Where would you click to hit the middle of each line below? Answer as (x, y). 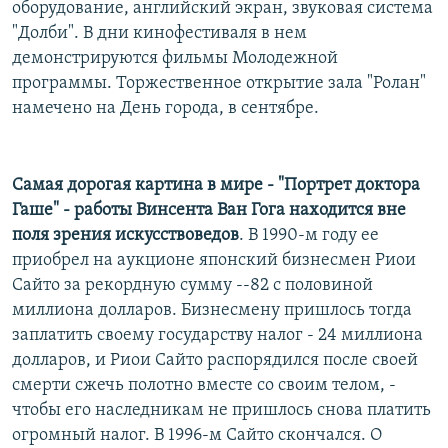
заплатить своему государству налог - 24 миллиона (217, 335)
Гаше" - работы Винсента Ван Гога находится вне (209, 210)
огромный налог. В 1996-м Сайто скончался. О (197, 435)
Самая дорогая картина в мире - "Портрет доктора (216, 185)
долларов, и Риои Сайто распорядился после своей (215, 360)
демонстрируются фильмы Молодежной (175, 58)
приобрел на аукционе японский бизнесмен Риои (214, 260)
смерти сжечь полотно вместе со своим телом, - (204, 385)
